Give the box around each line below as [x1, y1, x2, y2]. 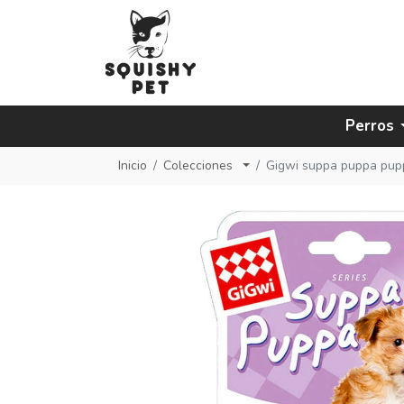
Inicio [118, 157, 147, 175]
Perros [345, 115, 395, 137]
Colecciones [163, 157, 236, 175]
